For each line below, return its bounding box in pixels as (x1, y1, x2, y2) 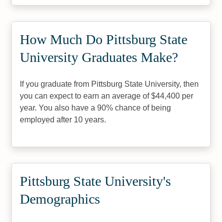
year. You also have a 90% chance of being (20, 104, 171, 112)
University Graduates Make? (20, 50, 178, 65)
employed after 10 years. (20, 115, 107, 124)
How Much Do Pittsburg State (20, 32, 188, 47)
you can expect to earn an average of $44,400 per (20, 92, 194, 100)
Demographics (20, 191, 101, 207)
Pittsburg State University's (20, 173, 171, 189)
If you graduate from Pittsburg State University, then (20, 80, 199, 88)
